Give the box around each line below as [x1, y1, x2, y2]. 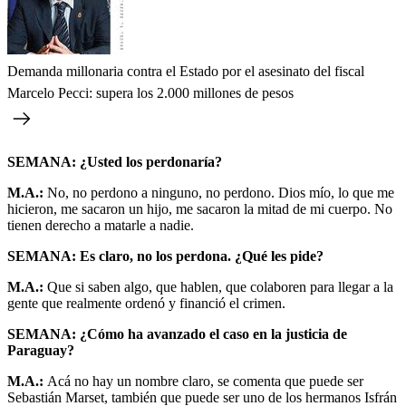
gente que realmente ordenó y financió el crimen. [7, 295, 285, 311]
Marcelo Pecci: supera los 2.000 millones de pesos [7, 84, 294, 101]
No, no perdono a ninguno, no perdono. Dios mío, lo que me [43, 184, 394, 200]
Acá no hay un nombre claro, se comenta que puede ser [47, 372, 363, 389]
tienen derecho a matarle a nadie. [7, 217, 194, 233]
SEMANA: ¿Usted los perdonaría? [7, 153, 222, 169]
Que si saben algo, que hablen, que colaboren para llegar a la [47, 278, 393, 295]
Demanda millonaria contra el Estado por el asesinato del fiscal [7, 63, 364, 79]
